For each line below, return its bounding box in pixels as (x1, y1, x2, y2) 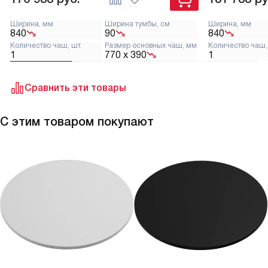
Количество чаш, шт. (10, 41, 82, 50)
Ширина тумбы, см (105, 19, 170, 28)
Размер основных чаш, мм (105, 41, 197, 50)
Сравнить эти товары (25, 82, 126, 93)
